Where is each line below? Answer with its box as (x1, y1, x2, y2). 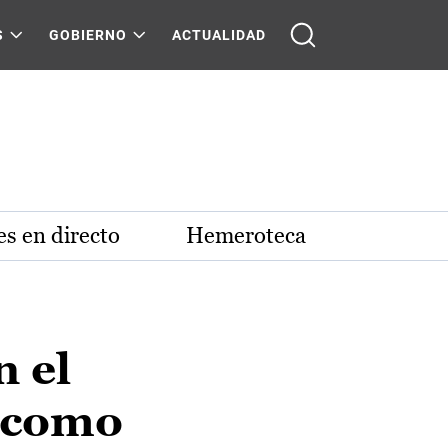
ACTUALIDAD (172, 27, 266, 43)
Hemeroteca (186, 223, 306, 248)
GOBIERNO (49, 27, 127, 43)
